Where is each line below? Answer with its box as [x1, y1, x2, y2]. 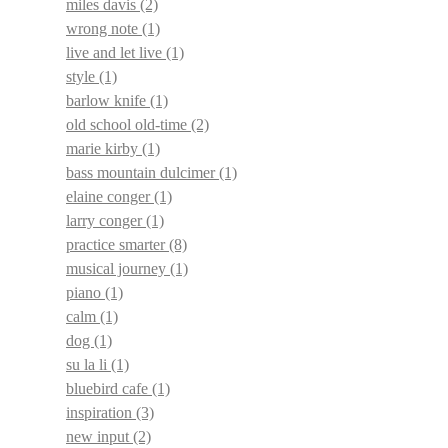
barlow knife [66, 91, 150, 109]
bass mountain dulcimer [66, 163, 219, 181]
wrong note [66, 19, 142, 37]
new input [66, 427, 133, 445]
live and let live [66, 43, 166, 61]
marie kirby [66, 139, 142, 157]
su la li [66, 355, 111, 373]
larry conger [66, 211, 146, 229]
